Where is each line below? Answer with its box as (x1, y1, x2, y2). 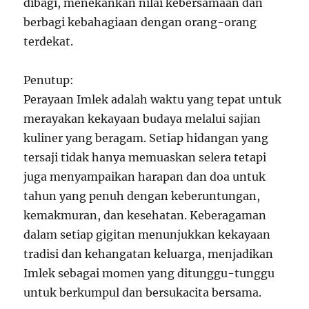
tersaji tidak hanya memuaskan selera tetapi (23, 150, 267, 165)
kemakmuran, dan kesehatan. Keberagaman (23, 208, 267, 223)
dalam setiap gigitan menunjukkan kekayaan (23, 228, 271, 242)
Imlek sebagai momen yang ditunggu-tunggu (23, 266, 275, 281)
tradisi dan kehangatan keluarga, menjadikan (23, 247, 274, 261)
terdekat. (23, 34, 74, 49)
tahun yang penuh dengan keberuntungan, (23, 189, 261, 203)
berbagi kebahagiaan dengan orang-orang (23, 15, 257, 30)
